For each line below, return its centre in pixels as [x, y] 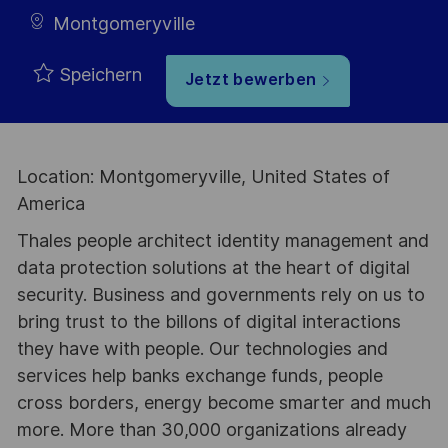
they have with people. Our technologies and [202, 348]
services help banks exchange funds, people [199, 375]
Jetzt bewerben [250, 80]
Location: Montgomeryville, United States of [203, 177]
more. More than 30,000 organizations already [211, 429]
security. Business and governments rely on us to [220, 294]
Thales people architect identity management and [222, 240]
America [50, 204]
